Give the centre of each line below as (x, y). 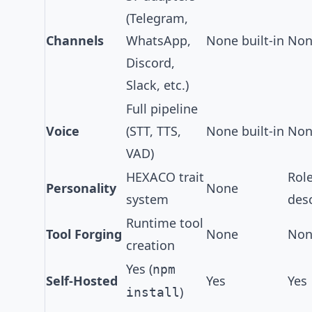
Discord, (150, 63)
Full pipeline (162, 109)
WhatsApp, (158, 40)
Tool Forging (84, 234)
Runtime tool (165, 223)
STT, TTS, (155, 131)
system (147, 199)
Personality (81, 188)
